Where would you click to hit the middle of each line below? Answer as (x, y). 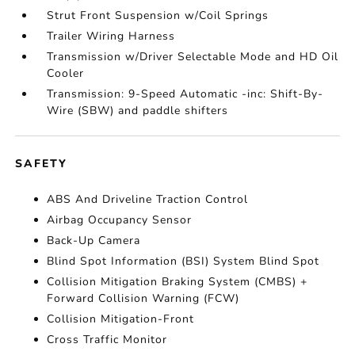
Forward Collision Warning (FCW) (143, 298)
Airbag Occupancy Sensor (120, 220)
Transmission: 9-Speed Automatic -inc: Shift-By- (185, 94)
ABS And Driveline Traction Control (148, 199)
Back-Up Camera (94, 240)
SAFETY (42, 164)
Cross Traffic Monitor (107, 340)
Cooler (66, 73)
